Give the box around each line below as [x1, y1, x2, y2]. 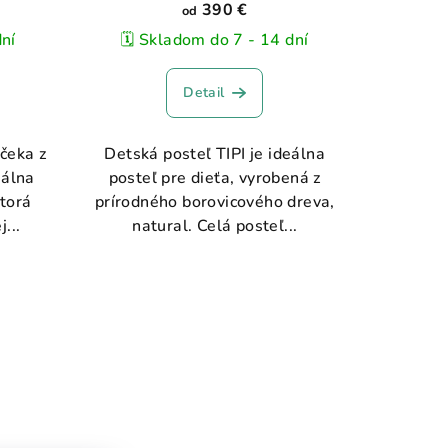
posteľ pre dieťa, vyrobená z [108, 166, 321, 189]
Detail [183, 82, 225, 102]
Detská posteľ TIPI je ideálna [104, 142, 326, 165]
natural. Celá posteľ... [132, 214, 298, 237]
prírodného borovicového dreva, [94, 190, 335, 213]
